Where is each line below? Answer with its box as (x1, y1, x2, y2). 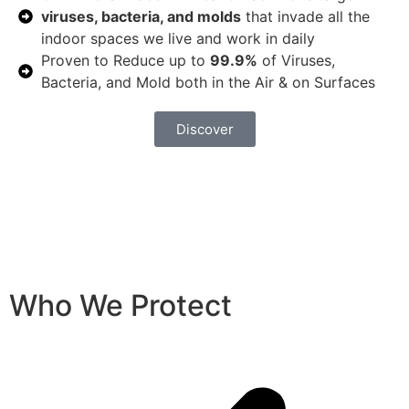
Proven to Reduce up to (41, 51, 210, 70)
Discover (175, 121, 234, 139)
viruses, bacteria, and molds (41, 7, 241, 26)
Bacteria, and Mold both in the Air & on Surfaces (41, 73, 375, 92)
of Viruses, (257, 51, 335, 70)
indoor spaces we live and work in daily (41, 29, 315, 48)
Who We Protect (9, 288, 232, 324)
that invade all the (241, 7, 370, 26)
